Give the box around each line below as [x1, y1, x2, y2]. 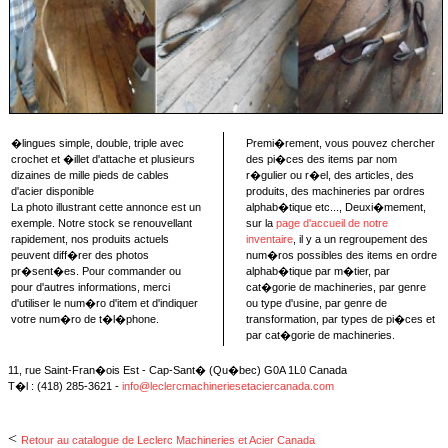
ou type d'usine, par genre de [246, 297, 387, 309]
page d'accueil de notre [276, 217, 388, 229]
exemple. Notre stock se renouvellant [11, 217, 192, 229]
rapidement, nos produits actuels [11, 233, 169, 245]
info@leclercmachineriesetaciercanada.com [122, 380, 334, 392]
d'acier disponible [11, 185, 94, 197]
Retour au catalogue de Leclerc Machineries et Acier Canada [21, 434, 315, 446]
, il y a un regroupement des [293, 233, 428, 245]
